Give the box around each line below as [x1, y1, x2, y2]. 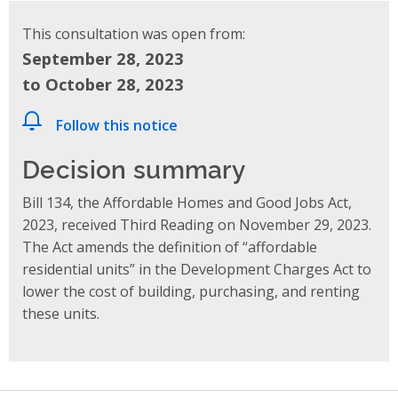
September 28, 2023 [22, 46, 184, 69]
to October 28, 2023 [22, 72, 184, 95]
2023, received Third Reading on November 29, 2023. [22, 214, 371, 235]
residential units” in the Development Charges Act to [22, 259, 371, 279]
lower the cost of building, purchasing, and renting [22, 281, 360, 301]
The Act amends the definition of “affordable [22, 236, 317, 257]
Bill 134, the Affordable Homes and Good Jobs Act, [22, 192, 352, 212]
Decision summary [22, 149, 246, 185]
